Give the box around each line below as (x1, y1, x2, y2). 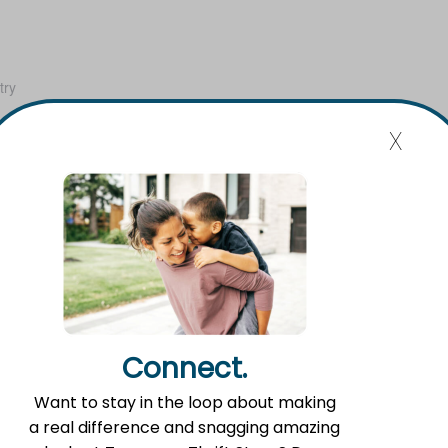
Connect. (122, 348, 248, 388)
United (4, 128, 45, 148)
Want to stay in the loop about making (33, 390, 336, 414)
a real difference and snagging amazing (29, 415, 341, 439)
